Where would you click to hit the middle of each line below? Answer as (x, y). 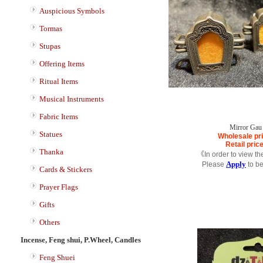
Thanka (51, 152)
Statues (51, 134)
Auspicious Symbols (72, 11)
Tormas (51, 28)
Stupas (50, 46)
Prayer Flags (59, 187)
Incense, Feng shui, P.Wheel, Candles (81, 240)
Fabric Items (59, 117)
